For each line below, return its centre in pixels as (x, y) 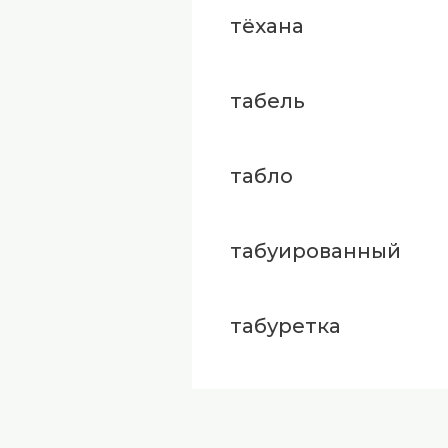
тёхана (266, 26)
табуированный (315, 251)
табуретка (285, 326)
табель (267, 101)
